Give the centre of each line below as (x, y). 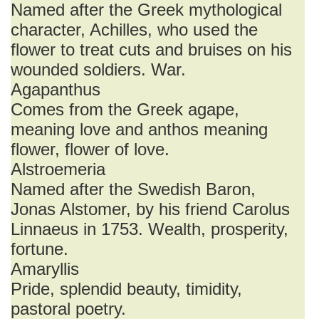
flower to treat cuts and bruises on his (151, 49)
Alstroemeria (58, 169)
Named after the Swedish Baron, (133, 189)
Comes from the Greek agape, (125, 109)
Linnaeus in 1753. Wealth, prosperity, (150, 229)
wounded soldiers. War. (98, 69)
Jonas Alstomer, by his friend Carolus (150, 209)
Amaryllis (45, 269)
